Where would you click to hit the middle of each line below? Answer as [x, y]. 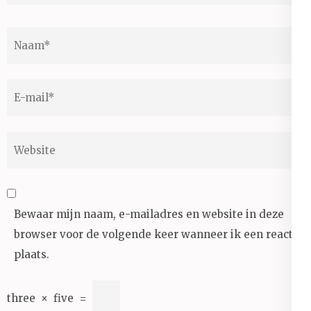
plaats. [32, 254]
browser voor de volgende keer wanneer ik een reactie [158, 234]
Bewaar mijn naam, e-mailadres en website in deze [149, 214]
